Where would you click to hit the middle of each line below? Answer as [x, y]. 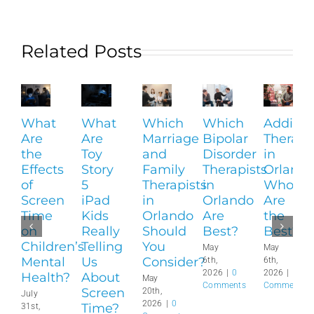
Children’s [52, 247]
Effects [42, 170]
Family [163, 170]
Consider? [173, 262]
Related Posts [81, 52]
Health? [45, 278]
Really [101, 232]
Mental [43, 262]
